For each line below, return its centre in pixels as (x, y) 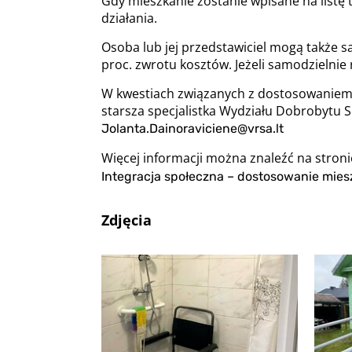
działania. (129, 18)
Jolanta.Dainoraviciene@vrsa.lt (192, 128)
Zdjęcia (126, 220)
